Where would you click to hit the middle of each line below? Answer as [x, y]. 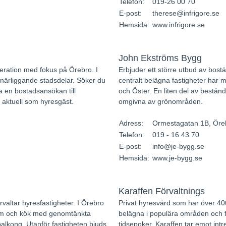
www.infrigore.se [178, 25]
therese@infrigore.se [186, 13]
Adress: [132, 123]
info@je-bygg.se [178, 146]
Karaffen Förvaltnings [161, 191]
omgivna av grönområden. [160, 101]
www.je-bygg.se [177, 158]
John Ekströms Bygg [160, 58]
